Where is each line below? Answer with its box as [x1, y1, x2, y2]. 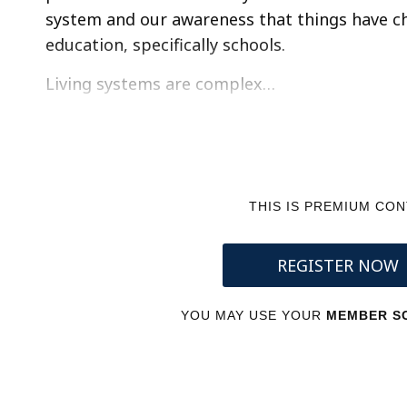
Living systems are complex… [45, 73, 275, 94]
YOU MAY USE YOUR [181, 308, 327, 323]
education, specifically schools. [45, 34, 285, 55]
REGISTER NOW [276, 254, 399, 276]
